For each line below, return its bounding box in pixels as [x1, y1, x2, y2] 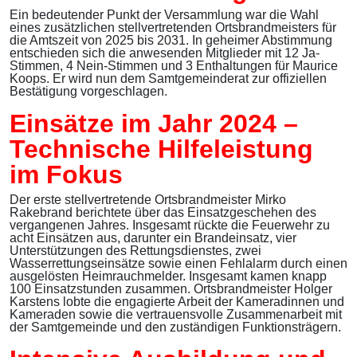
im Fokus [10, 160, 123, 190]
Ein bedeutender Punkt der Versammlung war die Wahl [10, 8, 319, 22]
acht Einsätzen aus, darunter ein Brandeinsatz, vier [10, 231, 296, 245]
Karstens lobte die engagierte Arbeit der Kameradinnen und [10, 295, 344, 309]
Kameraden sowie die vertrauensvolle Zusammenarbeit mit [10, 308, 342, 322]
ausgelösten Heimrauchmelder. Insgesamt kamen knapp [10, 269, 327, 284]
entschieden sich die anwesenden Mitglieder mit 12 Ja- [10, 46, 320, 61]
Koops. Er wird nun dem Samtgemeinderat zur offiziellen [10, 72, 327, 86]
